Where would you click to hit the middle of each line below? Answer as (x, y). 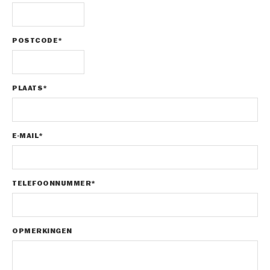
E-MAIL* (28, 136)
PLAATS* (30, 88)
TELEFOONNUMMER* (54, 184)
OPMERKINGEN (42, 231)
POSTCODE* (37, 41)
